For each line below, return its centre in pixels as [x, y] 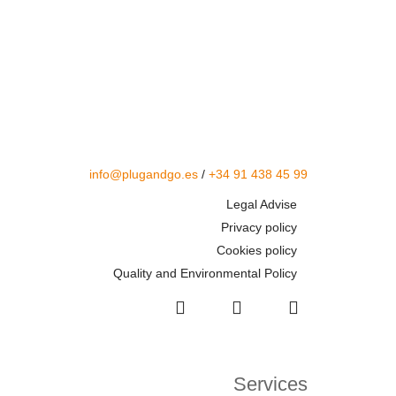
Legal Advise [262, 204]
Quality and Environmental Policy [205, 273]
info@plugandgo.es [144, 174]
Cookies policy [257, 250]
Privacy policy [259, 227]
